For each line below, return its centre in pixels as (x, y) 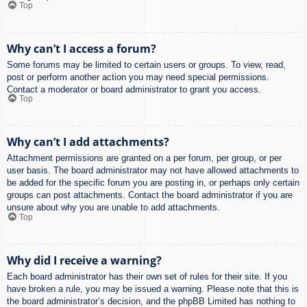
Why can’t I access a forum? (82, 48)
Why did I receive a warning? (84, 260)
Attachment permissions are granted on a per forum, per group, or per (144, 158)
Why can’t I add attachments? (88, 142)
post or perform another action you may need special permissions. (138, 77)
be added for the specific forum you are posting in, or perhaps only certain (153, 183)
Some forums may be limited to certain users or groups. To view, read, (146, 64)
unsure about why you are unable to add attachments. (113, 208)
